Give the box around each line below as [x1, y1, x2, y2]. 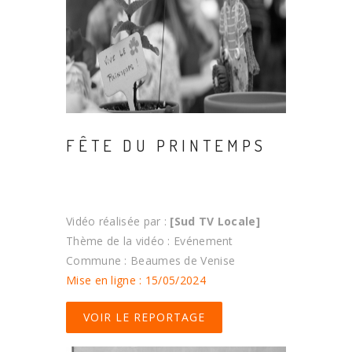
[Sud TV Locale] [170, 213, 260, 229]
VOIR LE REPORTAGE [83, 309, 205, 324]
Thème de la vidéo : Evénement [66, 233, 233, 248]
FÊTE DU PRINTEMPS [66, 134, 266, 156]
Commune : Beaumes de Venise [66, 252, 236, 268]
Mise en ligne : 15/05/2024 [66, 272, 206, 288]
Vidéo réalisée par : [66, 213, 170, 229]
